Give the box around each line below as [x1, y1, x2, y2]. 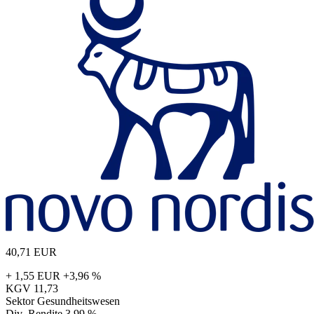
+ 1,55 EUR [6, 269, 60, 282]
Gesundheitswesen [37, 294, 120, 307]
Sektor [6, 294, 34, 307]
